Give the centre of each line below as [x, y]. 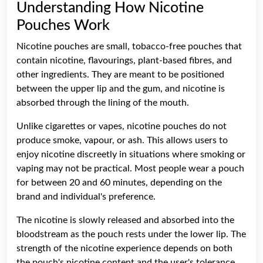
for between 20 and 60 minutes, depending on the [119, 182]
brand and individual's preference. [86, 196]
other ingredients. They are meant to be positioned [120, 74]
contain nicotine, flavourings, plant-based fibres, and [124, 60]
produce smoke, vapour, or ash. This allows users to [122, 140]
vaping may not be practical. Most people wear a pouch [130, 168]
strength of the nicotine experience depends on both [124, 248]
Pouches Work [63, 25]
